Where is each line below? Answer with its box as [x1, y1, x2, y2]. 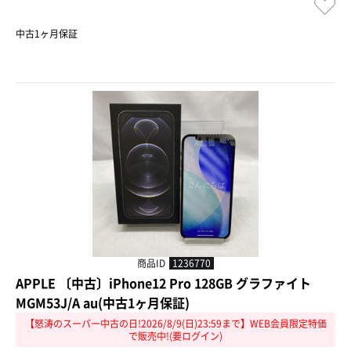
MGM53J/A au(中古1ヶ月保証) [16, 293, 190, 313]
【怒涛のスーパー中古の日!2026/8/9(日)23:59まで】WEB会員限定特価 [24, 317, 327, 331]
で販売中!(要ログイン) [128, 329, 223, 343]
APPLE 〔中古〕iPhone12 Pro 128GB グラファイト [16, 273, 311, 293]
